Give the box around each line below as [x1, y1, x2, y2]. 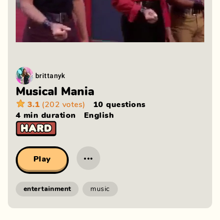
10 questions [93, 101, 146, 109]
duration [38, 111, 76, 119]
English [83, 111, 114, 119]
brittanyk [35, 71, 65, 80]
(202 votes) [42, 101, 85, 109]
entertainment [24, 186, 71, 192]
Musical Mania [16, 86, 94, 98]
